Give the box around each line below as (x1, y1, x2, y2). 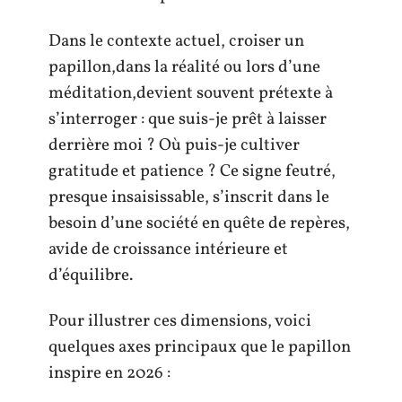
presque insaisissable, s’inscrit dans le (48, 185, 329, 209)
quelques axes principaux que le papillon (48, 336, 351, 360)
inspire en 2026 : (48, 362, 170, 386)
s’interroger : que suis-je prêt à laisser (48, 107, 327, 131)
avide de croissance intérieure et (48, 237, 288, 261)
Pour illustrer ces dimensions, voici (48, 310, 311, 334)
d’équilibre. (48, 263, 133, 287)
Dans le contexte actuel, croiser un (48, 29, 304, 53)
